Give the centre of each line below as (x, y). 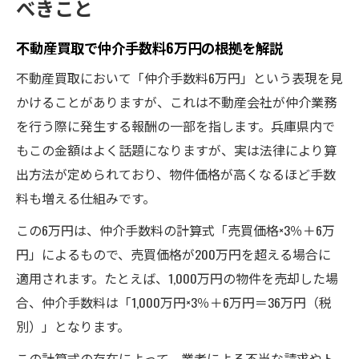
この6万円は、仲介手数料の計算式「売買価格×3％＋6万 (175, 230)
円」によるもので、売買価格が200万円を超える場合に (173, 254)
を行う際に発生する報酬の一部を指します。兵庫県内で (175, 125)
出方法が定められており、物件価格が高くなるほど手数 (176, 173)
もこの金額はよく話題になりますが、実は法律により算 (176, 149)
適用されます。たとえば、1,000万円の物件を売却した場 (177, 278)
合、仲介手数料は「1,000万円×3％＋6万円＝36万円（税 (174, 302)
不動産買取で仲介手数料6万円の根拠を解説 (149, 47)
